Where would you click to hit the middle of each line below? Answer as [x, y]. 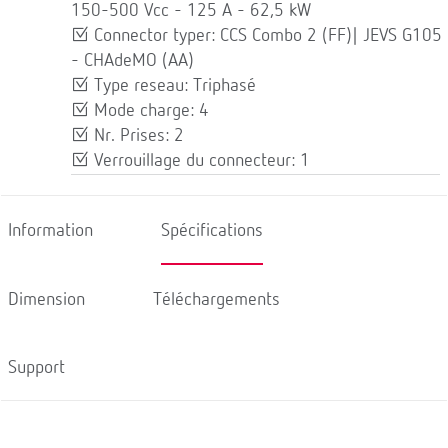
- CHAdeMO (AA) [132, 60]
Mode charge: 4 [149, 110]
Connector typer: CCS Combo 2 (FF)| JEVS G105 [265, 35]
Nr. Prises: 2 [136, 135]
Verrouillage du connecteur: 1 [199, 160]
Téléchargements [216, 299]
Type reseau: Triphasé [172, 85]
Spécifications [212, 230]
